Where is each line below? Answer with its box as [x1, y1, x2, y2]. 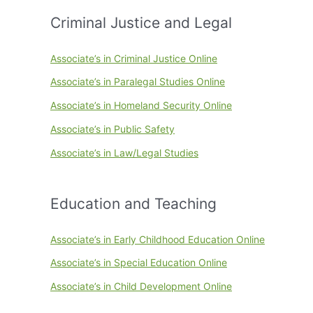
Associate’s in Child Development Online [50, 280, 232, 292]
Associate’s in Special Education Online [50, 256, 227, 269]
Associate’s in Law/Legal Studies [50, 146, 198, 159]
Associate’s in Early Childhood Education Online [50, 233, 265, 245]
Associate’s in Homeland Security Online [50, 99, 232, 111]
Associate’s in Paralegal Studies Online [50, 75, 225, 88]
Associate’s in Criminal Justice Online [50, 52, 217, 64]
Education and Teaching [50, 194, 217, 212]
